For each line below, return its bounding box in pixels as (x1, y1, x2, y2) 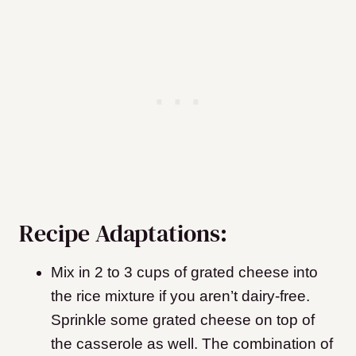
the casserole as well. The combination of (51, 335, 333, 353)
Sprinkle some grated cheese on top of (51, 311, 315, 329)
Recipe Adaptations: (19, 217, 227, 250)
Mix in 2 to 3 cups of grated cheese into (51, 264, 318, 281)
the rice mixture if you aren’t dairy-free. (51, 288, 310, 305)
